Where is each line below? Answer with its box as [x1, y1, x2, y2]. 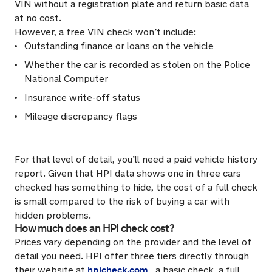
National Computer [24, 73, 108, 85]
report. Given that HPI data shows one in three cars [15, 168, 241, 180]
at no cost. [15, 12, 61, 24]
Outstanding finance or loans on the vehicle [24, 40, 214, 52]
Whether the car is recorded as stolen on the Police [24, 59, 250, 71]
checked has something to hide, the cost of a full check [15, 182, 257, 194]
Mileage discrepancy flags [24, 110, 137, 123]
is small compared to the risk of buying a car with [15, 195, 229, 208]
